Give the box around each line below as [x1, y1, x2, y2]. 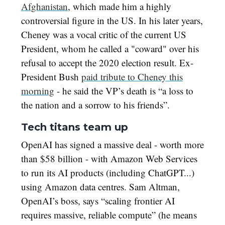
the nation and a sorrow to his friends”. [21, 98, 173, 111]
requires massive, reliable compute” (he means [21, 208, 197, 221]
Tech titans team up [21, 121, 128, 134]
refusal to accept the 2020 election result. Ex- [21, 56, 193, 69]
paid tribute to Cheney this [81, 70, 183, 83]
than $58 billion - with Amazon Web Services [21, 152, 197, 165]
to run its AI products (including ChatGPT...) [21, 166, 194, 179]
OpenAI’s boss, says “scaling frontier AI [21, 194, 175, 207]
